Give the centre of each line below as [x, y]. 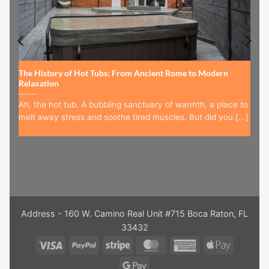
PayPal [109, 244]
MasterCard [186, 244]
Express [213, 258]
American [215, 244]
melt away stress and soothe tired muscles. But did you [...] [134, 117]
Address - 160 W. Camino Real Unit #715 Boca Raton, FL [134, 214]
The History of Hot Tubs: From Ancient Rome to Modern [123, 73]
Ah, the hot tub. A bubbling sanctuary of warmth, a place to [133, 105]
